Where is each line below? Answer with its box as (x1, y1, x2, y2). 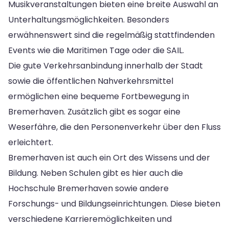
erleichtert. (8, 136, 53, 148)
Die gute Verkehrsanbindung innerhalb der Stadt (8, 59, 203, 72)
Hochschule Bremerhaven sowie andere (8, 182, 169, 194)
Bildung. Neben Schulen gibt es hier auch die (8, 167, 183, 179)
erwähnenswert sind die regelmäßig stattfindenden (8, 29, 215, 41)
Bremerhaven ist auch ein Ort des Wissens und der (8, 151, 210, 164)
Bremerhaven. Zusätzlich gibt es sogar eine (8, 105, 180, 118)
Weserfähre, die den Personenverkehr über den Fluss (8, 121, 221, 133)
